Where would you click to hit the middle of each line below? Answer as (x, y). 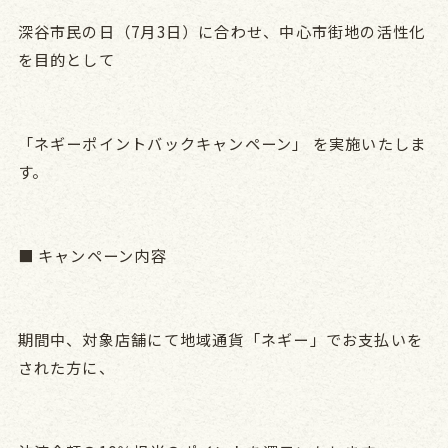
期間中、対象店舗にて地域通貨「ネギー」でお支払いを (220, 338)
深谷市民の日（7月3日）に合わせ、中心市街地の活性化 (221, 30)
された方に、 (66, 366)
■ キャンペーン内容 (92, 254)
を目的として (66, 58)
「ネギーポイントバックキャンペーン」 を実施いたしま (222, 142)
